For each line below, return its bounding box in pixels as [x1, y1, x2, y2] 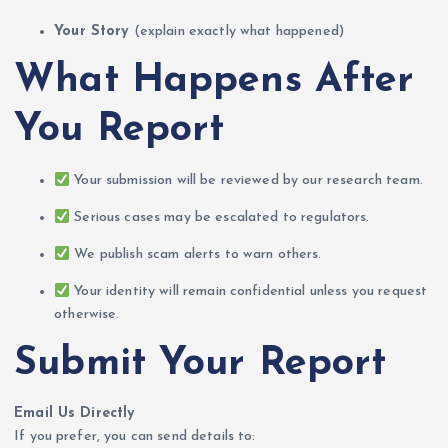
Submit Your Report [14, 344, 387, 385]
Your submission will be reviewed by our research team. [70, 173, 423, 189]
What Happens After [14, 61, 415, 102]
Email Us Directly [14, 405, 136, 421]
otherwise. [54, 307, 120, 323]
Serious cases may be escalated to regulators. [70, 210, 370, 226]
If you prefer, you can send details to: [14, 428, 256, 444]
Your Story [54, 24, 130, 40]
